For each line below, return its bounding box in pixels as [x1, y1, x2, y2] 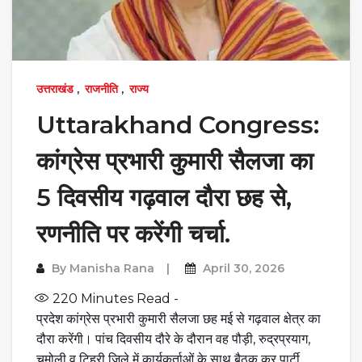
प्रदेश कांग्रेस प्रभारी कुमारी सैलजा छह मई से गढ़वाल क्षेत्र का [36, 310, 321, 326]
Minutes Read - [78, 290, 179, 306]
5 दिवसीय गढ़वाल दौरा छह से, [36, 182, 292, 213]
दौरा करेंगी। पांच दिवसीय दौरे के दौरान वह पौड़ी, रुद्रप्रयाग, [36, 330, 310, 347]
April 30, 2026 [203, 260, 284, 276]
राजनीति [85, 81, 118, 96]
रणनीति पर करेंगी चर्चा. [36, 218, 230, 249]
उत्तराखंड [36, 81, 74, 96]
